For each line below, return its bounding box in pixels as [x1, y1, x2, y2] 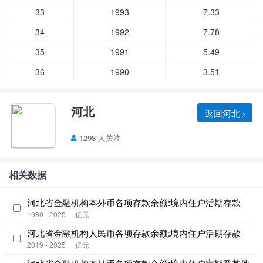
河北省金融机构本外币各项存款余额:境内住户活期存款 [27, 196, 241, 209]
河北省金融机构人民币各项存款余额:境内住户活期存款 [27, 227, 241, 240]
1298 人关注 [79, 131, 122, 143]
